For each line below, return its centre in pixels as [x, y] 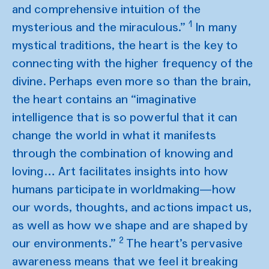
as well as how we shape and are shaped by [130, 225]
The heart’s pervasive [183, 243]
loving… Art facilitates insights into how [120, 171]
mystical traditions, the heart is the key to [125, 45]
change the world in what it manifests [114, 135]
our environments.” [65, 243]
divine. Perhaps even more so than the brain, [132, 81]
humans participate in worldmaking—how [124, 189]
